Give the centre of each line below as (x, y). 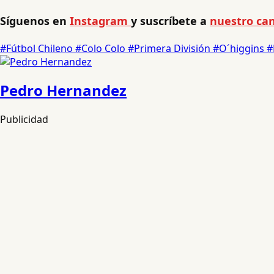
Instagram (100, 20)
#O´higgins (240, 48)
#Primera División (170, 48)
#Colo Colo (102, 48)
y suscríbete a (170, 20)
